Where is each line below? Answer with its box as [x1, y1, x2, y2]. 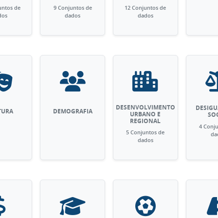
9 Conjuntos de [53, 4, 92, 11]
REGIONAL [130, 117, 161, 125]
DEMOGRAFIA [53, 107, 92, 115]
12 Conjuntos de [125, 4, 166, 11]
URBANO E [130, 110, 161, 118]
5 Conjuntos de [126, 128, 165, 136]
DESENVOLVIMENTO [115, 103, 175, 111]
